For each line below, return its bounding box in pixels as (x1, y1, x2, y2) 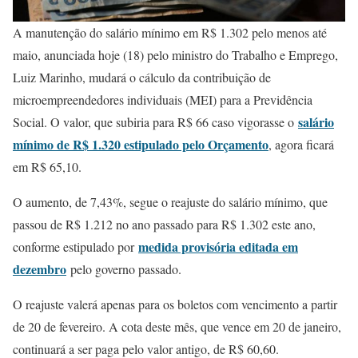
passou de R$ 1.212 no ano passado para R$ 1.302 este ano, (13, 216, 316, 233)
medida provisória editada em (138, 237, 298, 256)
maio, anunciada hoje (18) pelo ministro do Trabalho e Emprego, (13, 46, 338, 63)
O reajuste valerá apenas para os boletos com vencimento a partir (13, 296, 337, 312)
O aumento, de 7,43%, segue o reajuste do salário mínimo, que (13, 193, 328, 210)
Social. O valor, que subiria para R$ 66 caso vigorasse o (13, 113, 298, 130)
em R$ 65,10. (13, 158, 82, 175)
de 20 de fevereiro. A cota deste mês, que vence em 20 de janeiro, (13, 318, 341, 335)
